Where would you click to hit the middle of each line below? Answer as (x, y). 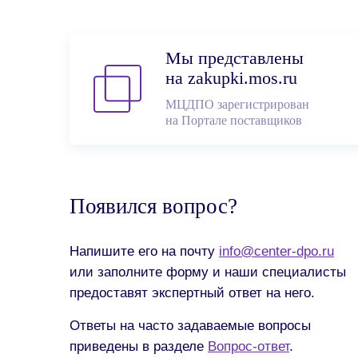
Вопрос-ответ (249, 346)
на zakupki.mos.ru (231, 78)
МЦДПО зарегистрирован (237, 104)
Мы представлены (235, 58)
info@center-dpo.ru (276, 251)
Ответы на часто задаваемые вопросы (190, 325)
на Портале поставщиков (234, 120)
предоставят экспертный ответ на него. (192, 292)
